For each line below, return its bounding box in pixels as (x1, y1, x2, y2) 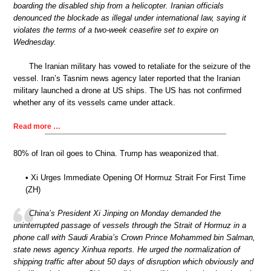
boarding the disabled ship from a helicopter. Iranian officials (13, 1, 224, 11)
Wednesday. (13, 38, 56, 47)
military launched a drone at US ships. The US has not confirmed (13, 85, 241, 95)
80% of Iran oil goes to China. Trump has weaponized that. (13, 149, 219, 158)
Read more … (13, 122, 60, 131)
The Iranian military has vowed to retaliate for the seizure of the (29, 61, 250, 71)
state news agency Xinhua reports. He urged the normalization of (13, 245, 240, 255)
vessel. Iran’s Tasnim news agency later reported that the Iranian (13, 73, 240, 83)
